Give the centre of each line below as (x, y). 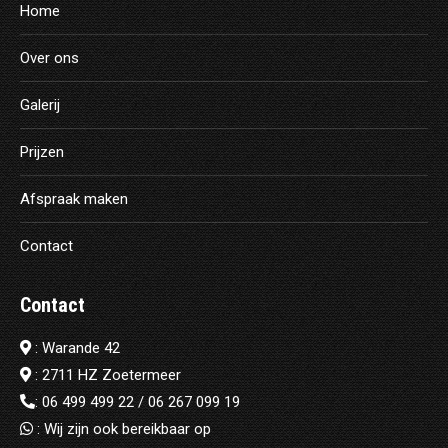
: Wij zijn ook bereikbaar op (122, 428)
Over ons (49, 57)
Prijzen (42, 151)
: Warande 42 (75, 347)
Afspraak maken (74, 198)
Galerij (40, 104)
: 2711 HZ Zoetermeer (106, 374)
